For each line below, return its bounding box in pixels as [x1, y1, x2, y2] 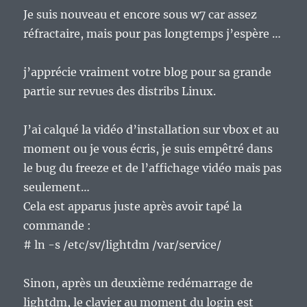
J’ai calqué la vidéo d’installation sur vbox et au [23, 123, 280, 137]
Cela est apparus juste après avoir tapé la [23, 199, 243, 214]
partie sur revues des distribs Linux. [23, 84, 217, 99]
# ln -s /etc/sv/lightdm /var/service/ [23, 238, 222, 252]
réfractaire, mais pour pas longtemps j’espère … [23, 27, 282, 41]
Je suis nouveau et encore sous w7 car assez [23, 8, 258, 22]
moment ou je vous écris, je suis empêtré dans [23, 142, 273, 156]
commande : [23, 219, 92, 233]
